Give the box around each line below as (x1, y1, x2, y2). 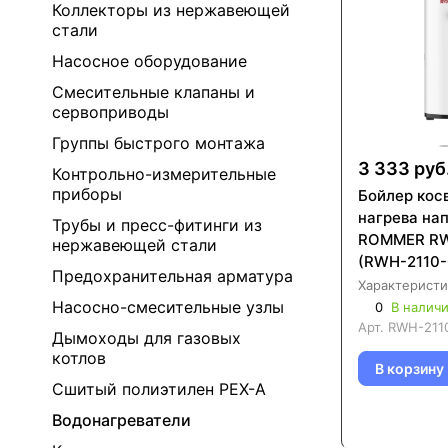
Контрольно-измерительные (52, 164, 276, 184)
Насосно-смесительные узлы (52, 297, 284, 317)
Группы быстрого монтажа (52, 133, 265, 153)
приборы (52, 184, 122, 204)
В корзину (375, 359, 444, 377)
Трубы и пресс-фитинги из (52, 215, 262, 235)
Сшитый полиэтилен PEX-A (52, 379, 266, 399)
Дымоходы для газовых (52, 328, 241, 348)
